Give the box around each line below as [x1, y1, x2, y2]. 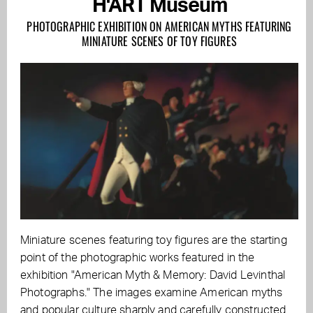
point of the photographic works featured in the [20, 252, 255, 264]
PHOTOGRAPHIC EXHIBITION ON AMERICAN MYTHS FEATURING [27, 18, 292, 36]
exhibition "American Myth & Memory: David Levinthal [20, 270, 286, 282]
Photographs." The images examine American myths [20, 287, 283, 299]
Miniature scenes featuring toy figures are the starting [20, 235, 287, 247]
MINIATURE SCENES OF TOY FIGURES [82, 33, 237, 50]
